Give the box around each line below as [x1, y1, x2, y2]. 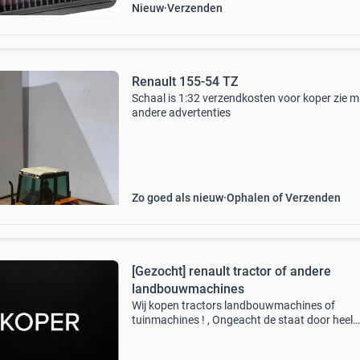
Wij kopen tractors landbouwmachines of [131, 299, 335, 312]
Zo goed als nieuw [131, 191, 223, 204]
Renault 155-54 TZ [131, 74, 239, 89]
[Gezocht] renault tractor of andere [131, 264, 275, 279]
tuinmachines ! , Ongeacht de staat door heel [131, 313, 353, 326]
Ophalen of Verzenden [226, 191, 341, 204]
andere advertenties [131, 106, 231, 119]
